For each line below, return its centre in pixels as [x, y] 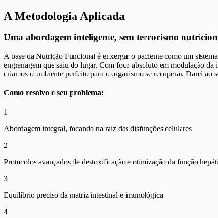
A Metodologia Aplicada [64, 16]
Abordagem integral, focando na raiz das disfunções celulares [98, 128]
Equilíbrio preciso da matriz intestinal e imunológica [83, 195]
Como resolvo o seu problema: [54, 93]
